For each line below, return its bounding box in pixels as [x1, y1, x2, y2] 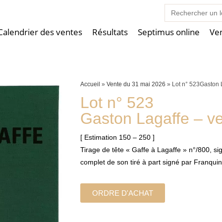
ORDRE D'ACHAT [92, 189, 154, 197]
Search [164, 2, 187, 11]
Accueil [80, 81, 101, 88]
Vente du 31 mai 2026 [107, 81, 166, 88]
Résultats [92, 26, 128, 38]
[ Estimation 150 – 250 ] [80, 133, 155, 141]
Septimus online [137, 26, 200, 38]
